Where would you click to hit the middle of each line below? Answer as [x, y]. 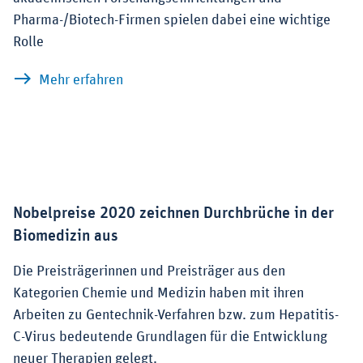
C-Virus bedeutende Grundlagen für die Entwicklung [170, 337]
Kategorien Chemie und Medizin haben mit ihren [158, 293]
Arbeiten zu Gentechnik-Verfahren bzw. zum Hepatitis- [176, 315]
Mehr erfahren [81, 80]
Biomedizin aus [66, 235]
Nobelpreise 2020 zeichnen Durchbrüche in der [173, 213]
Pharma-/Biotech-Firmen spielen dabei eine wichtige [172, 20]
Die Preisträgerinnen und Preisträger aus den [149, 271]
